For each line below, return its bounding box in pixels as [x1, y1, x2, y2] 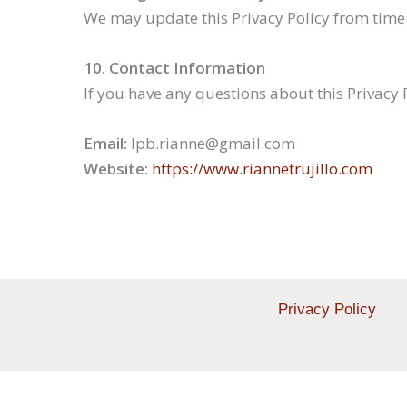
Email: [84, 133, 127, 154]
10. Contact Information [84, 57, 265, 78]
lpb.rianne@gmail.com [127, 133, 295, 154]
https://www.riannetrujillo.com [152, 158, 372, 180]
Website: [84, 158, 148, 180]
